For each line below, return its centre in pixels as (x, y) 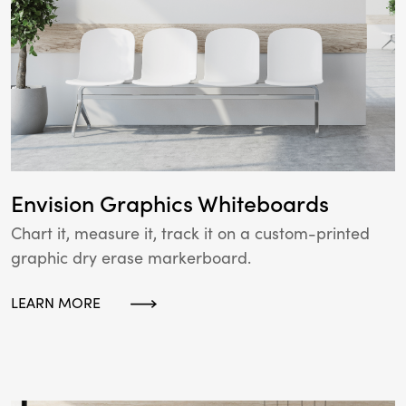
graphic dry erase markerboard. (131, 258)
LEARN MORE (56, 303)
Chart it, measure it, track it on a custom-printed (190, 234)
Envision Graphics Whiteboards (170, 204)
